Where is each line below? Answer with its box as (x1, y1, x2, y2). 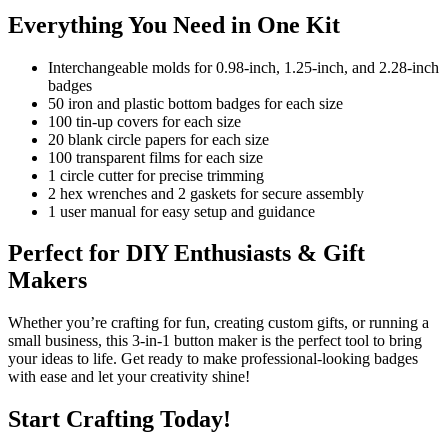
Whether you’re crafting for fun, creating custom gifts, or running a (8, 314, 429, 332)
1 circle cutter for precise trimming (48, 166, 264, 184)
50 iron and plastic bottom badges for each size (48, 94, 343, 112)
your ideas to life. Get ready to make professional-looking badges (8, 350, 418, 368)
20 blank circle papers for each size (48, 130, 269, 148)
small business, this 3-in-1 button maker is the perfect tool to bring (8, 332, 422, 350)
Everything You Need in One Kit (8, 11, 340, 38)
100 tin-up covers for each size (48, 112, 241, 130)
